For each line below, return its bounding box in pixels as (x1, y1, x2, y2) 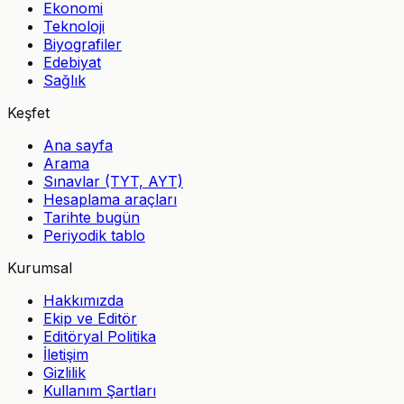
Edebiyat (43, 52, 101, 71)
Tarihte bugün (43, 207, 140, 226)
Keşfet (7, 103, 50, 122)
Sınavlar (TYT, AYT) (43, 171, 183, 190)
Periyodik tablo (43, 225, 145, 244)
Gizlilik (43, 363, 86, 381)
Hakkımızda (43, 290, 124, 309)
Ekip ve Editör (43, 308, 137, 327)
